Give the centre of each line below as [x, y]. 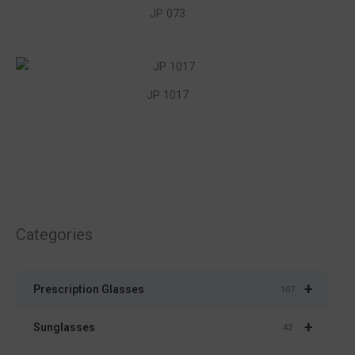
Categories [54, 234]
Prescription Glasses [89, 290]
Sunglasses [64, 328]
